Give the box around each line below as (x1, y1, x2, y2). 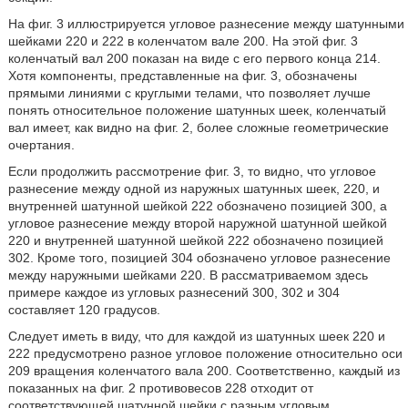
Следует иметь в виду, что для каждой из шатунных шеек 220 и (7, 329, 385, 343)
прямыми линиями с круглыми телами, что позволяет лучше (7, 86, 371, 100)
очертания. (7, 138, 75, 152)
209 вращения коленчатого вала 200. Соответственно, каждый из (7, 363, 400, 378)
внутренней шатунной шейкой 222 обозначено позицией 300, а (7, 199, 387, 213)
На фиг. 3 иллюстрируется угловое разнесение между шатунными (7, 16, 404, 31)
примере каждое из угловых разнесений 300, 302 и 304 (7, 285, 340, 300)
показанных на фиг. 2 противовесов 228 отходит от (7, 381, 313, 395)
